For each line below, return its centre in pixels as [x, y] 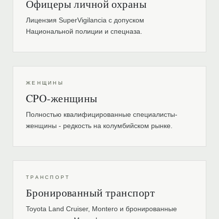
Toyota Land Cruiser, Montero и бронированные [101, 209]
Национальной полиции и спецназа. [84, 31]
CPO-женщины [62, 98]
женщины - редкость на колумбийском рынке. [99, 126]
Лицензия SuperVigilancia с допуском [85, 20]
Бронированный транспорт [90, 192]
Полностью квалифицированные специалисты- [102, 114]
